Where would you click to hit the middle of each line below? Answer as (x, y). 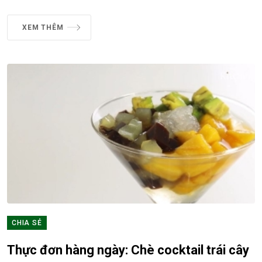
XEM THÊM (43, 28)
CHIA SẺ (27, 223)
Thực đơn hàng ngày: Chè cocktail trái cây (128, 250)
